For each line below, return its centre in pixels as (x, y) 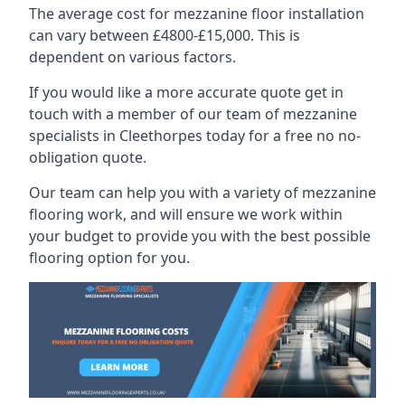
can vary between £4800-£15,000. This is (165, 35)
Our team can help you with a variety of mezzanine (202, 192)
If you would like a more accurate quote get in (186, 92)
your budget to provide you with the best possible (200, 235)
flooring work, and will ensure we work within (186, 214)
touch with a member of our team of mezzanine (193, 113)
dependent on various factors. (132, 57)
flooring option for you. (109, 257)
